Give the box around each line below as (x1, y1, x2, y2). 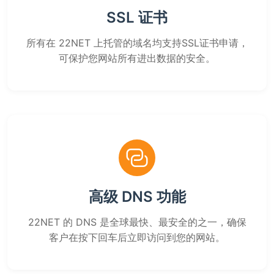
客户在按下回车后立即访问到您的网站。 (49, 231, 225, 243)
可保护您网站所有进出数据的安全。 (59, 52, 215, 64)
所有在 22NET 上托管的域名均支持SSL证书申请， (26, 37, 248, 49)
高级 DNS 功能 (88, 188, 186, 206)
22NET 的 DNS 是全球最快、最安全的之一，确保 (28, 216, 246, 228)
